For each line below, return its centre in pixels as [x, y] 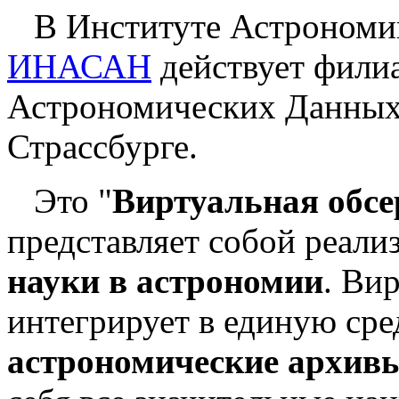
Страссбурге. [102, 147]
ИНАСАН [79, 67]
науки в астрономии [165, 281]
